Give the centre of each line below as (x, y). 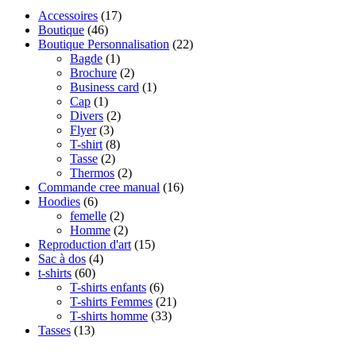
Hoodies (59, 201)
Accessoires (68, 15)
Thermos (92, 172)
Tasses (54, 330)
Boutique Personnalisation (104, 44)
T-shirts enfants (108, 287)
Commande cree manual (99, 187)
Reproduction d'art (85, 244)
